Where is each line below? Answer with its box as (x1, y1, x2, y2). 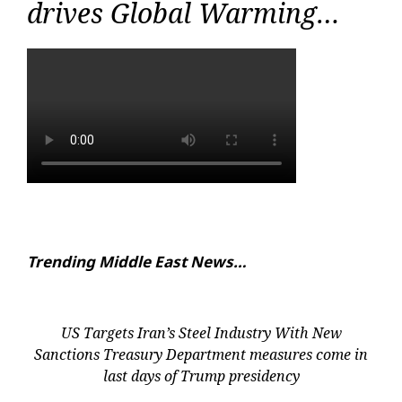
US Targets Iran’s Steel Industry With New (60, 322, 342, 343)
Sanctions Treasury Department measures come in (34, 344, 368, 364)
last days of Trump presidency (102, 365, 300, 386)
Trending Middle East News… (27, 250, 247, 272)
